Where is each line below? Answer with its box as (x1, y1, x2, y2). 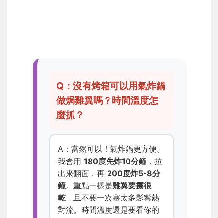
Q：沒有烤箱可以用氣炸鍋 (56, 79, 166, 91)
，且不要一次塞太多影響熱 (66, 192, 159, 202)
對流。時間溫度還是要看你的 (58, 204, 159, 215)
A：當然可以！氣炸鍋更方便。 (58, 144, 164, 154)
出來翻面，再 (58, 168, 107, 178)
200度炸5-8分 (107, 168, 160, 178)
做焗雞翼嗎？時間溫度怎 (56, 94, 159, 106)
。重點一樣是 (66, 180, 112, 190)
